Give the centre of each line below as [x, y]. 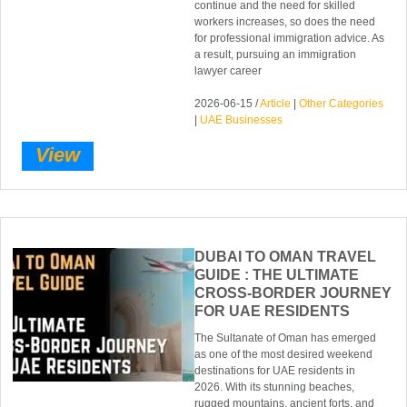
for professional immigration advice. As [290, 38]
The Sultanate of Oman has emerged [286, 338]
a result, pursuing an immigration [276, 54]
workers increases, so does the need [285, 21]
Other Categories [342, 103]
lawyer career [228, 70]
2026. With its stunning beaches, [275, 387]
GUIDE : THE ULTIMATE [277, 275]
